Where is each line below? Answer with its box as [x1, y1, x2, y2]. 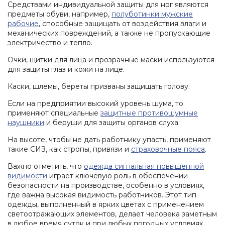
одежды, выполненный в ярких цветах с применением [8, 200, 204, 209]
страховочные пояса [131, 145, 205, 154]
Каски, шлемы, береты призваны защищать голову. [8, 82, 190, 91]
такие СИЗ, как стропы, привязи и [8, 145, 131, 154]
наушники [8, 118, 44, 128]
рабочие [8, 19, 39, 29]
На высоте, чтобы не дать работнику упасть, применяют [8, 135, 211, 145]
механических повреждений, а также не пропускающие [8, 29, 210, 38]
